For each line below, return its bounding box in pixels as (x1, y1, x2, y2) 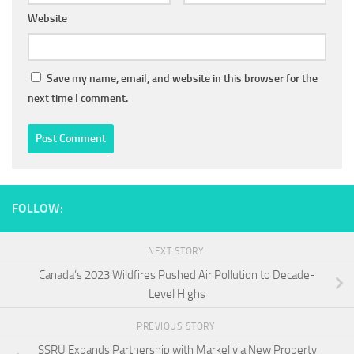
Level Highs (149, 286, 205, 301)
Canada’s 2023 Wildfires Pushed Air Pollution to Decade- (39, 267, 315, 282)
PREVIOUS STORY (137, 321, 217, 333)
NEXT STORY (148, 245, 206, 257)
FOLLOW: (12, 200, 63, 216)
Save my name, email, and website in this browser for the (47, 71, 318, 85)
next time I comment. (28, 91, 128, 105)
